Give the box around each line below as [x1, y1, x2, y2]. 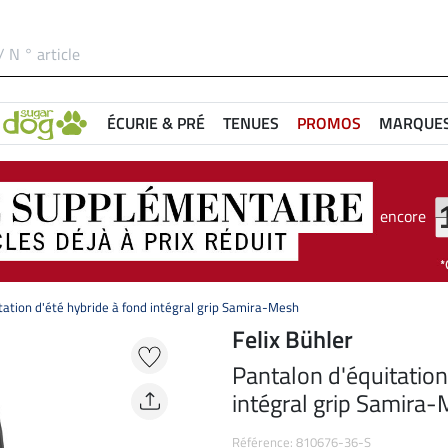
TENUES [223, 111, 279, 135]
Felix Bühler [232, 321, 353, 358]
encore [380, 203, 427, 228]
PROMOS [297, 111, 361, 135]
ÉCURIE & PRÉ [107, 111, 205, 135]
